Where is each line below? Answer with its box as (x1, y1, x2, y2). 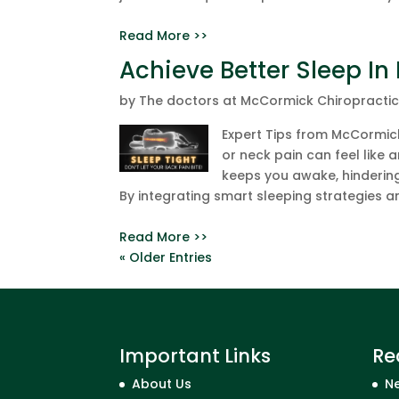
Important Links (119, 342, 272, 369)
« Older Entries (119, 248, 213, 266)
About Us (132, 374, 192, 393)
